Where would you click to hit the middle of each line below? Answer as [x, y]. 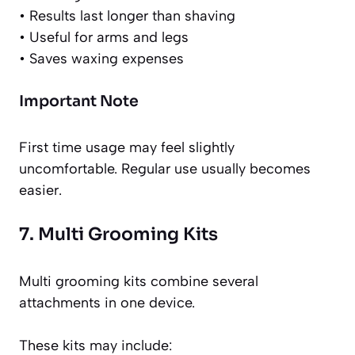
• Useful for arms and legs [104, 38]
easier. [40, 191]
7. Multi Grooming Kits [118, 235]
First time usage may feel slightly [127, 148]
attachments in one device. [107, 303]
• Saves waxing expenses [101, 59]
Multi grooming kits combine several [139, 282]
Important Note [79, 102]
